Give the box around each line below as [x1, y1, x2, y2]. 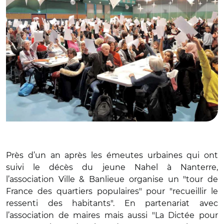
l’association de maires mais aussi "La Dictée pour [6, 210, 218, 220]
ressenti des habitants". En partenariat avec [6, 198, 218, 208]
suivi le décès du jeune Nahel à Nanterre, [6, 162, 218, 172]
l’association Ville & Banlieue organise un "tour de [6, 174, 218, 184]
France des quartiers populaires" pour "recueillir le [6, 186, 218, 196]
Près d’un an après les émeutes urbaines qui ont [6, 150, 218, 160]
